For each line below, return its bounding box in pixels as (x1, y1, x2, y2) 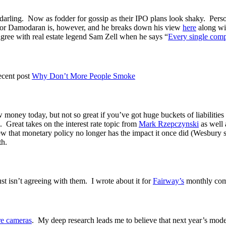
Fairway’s (153, 177, 184, 186)
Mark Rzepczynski (139, 119, 199, 128)
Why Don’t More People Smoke (32, 71, 135, 80)
